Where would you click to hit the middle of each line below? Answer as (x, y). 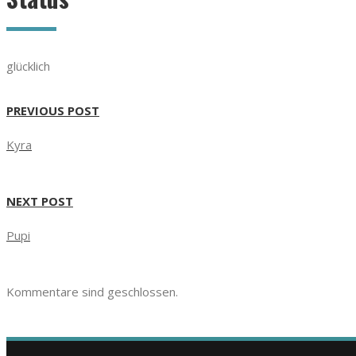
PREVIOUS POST (53, 110)
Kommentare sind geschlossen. (92, 292)
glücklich (28, 66)
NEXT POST (40, 201)
